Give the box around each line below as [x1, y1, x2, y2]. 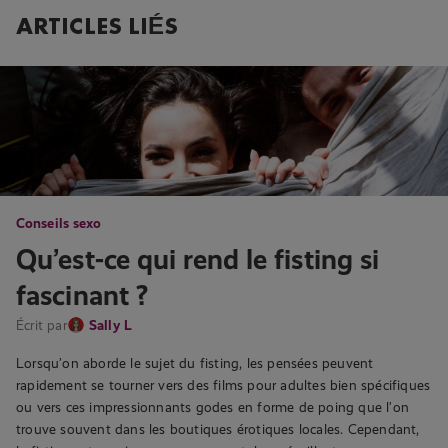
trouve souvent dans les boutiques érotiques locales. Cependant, [16, 420, 420, 437]
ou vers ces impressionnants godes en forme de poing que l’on [16, 398, 410, 415]
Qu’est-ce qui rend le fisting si [16, 242, 380, 276]
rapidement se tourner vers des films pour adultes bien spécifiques [16, 376, 431, 393]
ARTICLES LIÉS [16, 9, 179, 41]
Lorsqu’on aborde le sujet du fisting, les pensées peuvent [16, 354, 374, 371]
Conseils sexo [16, 214, 102, 231]
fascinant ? [16, 278, 149, 312]
